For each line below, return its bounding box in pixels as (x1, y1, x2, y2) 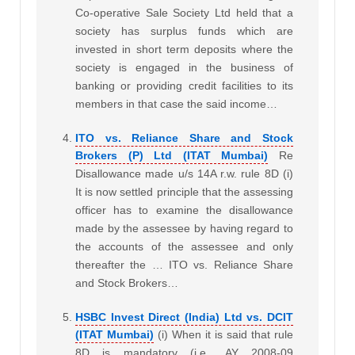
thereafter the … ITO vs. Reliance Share (75, 258, 293, 272)
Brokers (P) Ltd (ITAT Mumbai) (75, 149, 269, 162)
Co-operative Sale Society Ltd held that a (75, 6, 293, 20)
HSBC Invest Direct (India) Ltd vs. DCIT (75, 311, 293, 324)
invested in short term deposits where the (75, 43, 293, 56)
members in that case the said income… (75, 97, 277, 111)
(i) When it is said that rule (158, 328, 293, 342)
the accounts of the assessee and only (75, 240, 293, 254)
